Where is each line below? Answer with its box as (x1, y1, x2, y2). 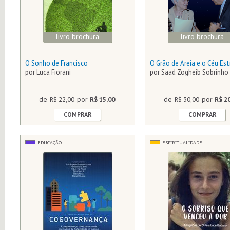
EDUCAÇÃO (37, 140, 62, 145)
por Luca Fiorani (25, 67, 71, 77)
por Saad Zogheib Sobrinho (150, 67, 228, 77)
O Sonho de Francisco (25, 57, 88, 68)
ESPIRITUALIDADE (162, 140, 202, 145)
